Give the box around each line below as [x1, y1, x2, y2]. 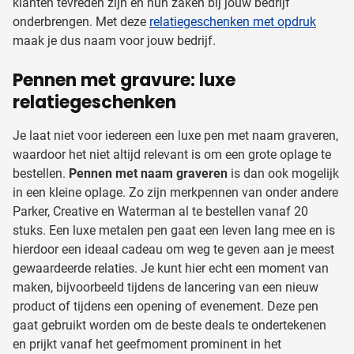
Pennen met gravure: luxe [13, 67, 235, 92]
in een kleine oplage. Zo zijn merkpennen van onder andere [13, 184, 338, 200]
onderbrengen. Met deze [13, 13, 149, 29]
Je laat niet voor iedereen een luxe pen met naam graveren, [13, 127, 338, 143]
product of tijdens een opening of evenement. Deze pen [13, 298, 318, 314]
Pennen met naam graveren [69, 165, 228, 181]
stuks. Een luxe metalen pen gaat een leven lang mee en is [13, 222, 335, 238]
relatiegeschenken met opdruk [149, 13, 316, 29]
